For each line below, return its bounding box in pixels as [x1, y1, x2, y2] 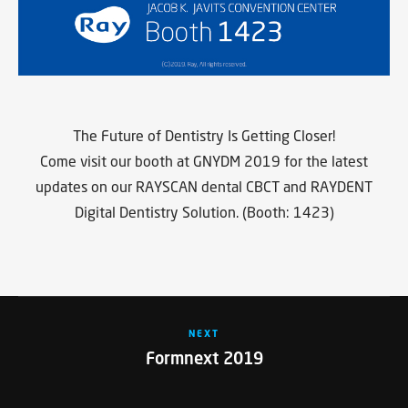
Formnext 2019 [145, 347, 263, 368]
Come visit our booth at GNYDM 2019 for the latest [40, 151, 368, 169]
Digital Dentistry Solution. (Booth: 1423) [74, 202, 334, 220]
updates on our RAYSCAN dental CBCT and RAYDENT [36, 177, 372, 195]
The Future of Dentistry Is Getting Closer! [73, 126, 335, 144]
